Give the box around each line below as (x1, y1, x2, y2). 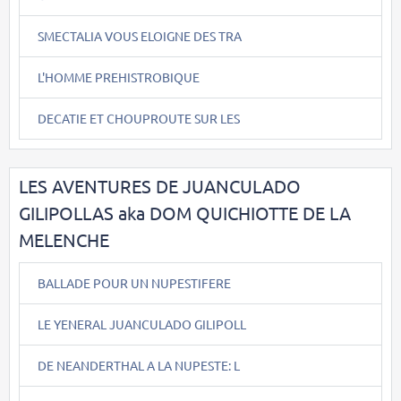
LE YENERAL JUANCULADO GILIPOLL (38, 315, 246, 332)
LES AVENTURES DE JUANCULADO (19, 174, 301, 197)
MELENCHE (19, 227, 109, 251)
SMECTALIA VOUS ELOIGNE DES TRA (38, 27, 242, 44)
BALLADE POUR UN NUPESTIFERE (38, 274, 231, 291)
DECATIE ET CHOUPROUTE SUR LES (38, 109, 240, 126)
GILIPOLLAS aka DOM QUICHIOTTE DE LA (19, 200, 351, 224)
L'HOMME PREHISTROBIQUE (38, 68, 200, 85)
